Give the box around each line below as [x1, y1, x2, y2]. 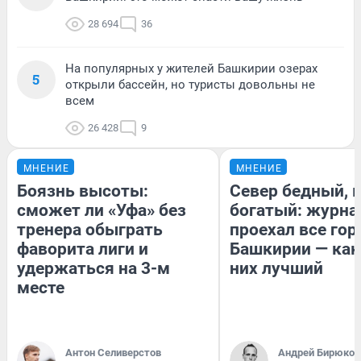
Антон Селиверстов [65, 346, 161, 359]
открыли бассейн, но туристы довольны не [65, 77, 315, 92]
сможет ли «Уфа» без [17, 200, 186, 220]
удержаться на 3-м [17, 258, 170, 278]
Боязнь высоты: [17, 180, 148, 201]
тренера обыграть [17, 219, 163, 239]
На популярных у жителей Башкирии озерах [65, 60, 317, 76]
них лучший [230, 258, 323, 278]
